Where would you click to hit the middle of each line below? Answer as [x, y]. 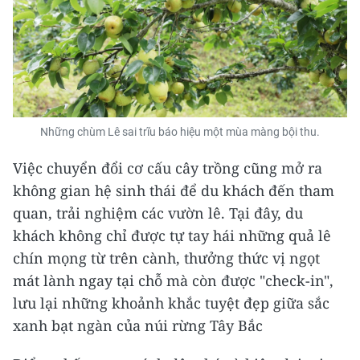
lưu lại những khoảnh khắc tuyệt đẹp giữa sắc [171, 303]
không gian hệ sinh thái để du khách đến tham [174, 190]
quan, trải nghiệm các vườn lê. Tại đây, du [158, 213]
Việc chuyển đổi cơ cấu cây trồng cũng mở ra [168, 168]
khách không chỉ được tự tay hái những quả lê [172, 235]
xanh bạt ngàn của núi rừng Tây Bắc [138, 325]
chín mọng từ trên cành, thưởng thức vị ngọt [166, 258]
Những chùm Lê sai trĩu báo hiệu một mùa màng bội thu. [180, 131]
